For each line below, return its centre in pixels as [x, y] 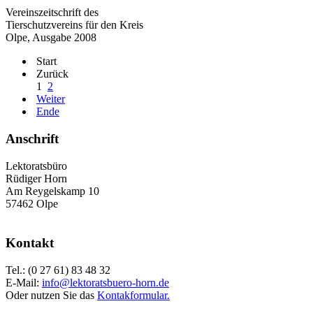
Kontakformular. [133, 295]
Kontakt [30, 243]
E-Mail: [24, 282]
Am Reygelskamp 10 [52, 191]
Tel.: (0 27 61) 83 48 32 [58, 270]
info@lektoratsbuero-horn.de [105, 282]
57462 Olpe [32, 203]
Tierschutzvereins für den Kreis [74, 25]
